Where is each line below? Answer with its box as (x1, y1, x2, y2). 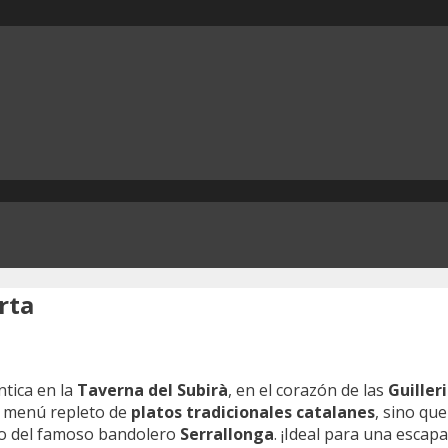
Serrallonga (180, 422, 274, 445)
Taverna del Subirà (77, 378, 228, 401)
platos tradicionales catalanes (131, 400, 375, 423)
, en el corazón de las (228, 378, 388, 401)
